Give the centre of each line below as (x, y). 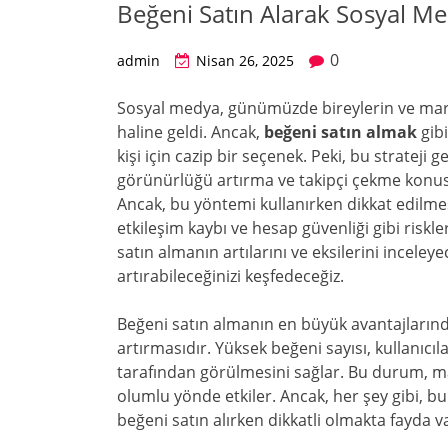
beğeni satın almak (340, 132)
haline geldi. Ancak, (190, 132)
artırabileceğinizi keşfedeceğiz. (230, 276)
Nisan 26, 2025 (245, 60)
